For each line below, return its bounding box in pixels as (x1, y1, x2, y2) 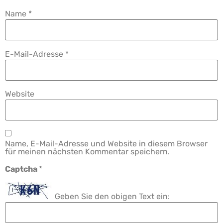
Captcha (5, 164, 39, 174)
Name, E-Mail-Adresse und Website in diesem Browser (5, 138, 208, 148)
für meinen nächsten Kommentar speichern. (5, 146, 170, 156)
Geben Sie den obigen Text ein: (55, 191, 170, 201)
